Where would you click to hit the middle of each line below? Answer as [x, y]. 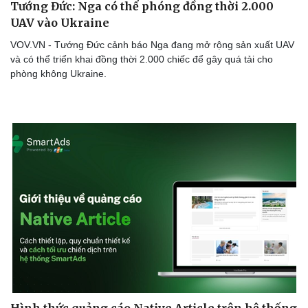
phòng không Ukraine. [58, 73]
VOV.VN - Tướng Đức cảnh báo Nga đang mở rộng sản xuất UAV [152, 44]
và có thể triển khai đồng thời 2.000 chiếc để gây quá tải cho [142, 59]
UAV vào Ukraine [60, 22]
